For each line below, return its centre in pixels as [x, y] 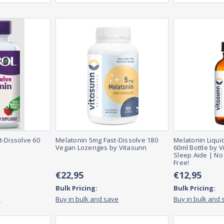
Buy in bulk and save [87, 199]
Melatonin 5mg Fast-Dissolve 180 [107, 140]
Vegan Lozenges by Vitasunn [101, 148]
